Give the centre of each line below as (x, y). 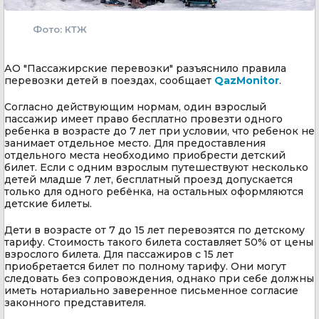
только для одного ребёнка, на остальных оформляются (154, 191)
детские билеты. (48, 203)
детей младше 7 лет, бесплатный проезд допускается (148, 179)
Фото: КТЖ (60, 29)
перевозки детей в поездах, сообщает (109, 80)
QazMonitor (247, 80)
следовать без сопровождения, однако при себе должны (159, 278)
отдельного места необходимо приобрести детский (145, 155)
